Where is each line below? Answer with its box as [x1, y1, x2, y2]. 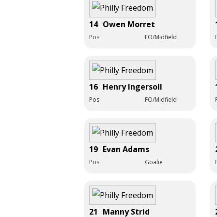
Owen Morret [103, 18, 155, 30]
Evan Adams [103, 143, 149, 155]
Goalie [145, 157, 163, 166]
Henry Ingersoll [103, 81, 162, 92]
